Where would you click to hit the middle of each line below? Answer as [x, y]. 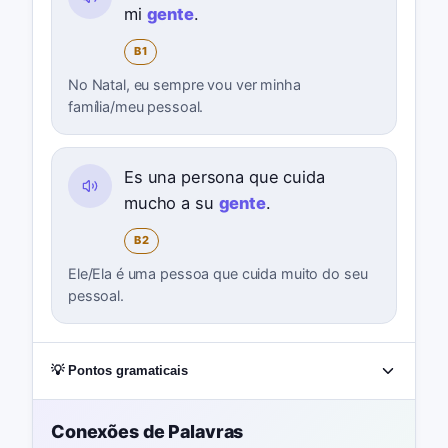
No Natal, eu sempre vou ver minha [184, 84]
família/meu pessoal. [135, 106]
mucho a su [171, 202]
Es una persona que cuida [224, 176]
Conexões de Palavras [147, 432]
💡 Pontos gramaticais [119, 371]
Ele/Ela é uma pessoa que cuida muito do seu [217, 273]
